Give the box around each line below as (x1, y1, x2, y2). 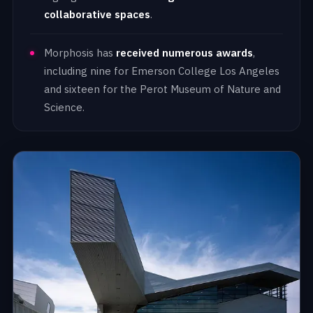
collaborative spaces (44, 8, 150, 21)
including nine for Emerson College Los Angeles (44, 64, 279, 78)
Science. (44, 101, 85, 114)
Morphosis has (44, 46, 116, 59)
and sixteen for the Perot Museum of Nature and (44, 82, 281, 96)
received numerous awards (116, 46, 253, 59)
